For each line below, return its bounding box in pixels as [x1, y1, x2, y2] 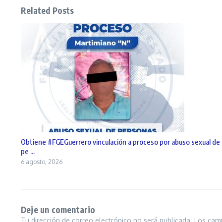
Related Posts [21, 5, 74, 16]
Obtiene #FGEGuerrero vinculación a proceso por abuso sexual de [21, 137, 220, 147]
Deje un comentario [21, 204, 96, 216]
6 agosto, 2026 [21, 158, 62, 166]
